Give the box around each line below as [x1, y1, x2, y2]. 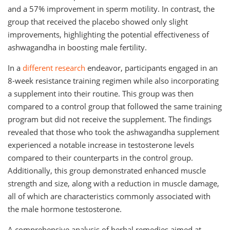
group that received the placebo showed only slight [8, 16, 188, 27]
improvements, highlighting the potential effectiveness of [8, 29, 209, 40]
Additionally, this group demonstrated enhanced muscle [8, 165, 206, 176]
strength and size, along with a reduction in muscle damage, [8, 178, 219, 189]
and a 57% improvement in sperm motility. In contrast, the [8, 4, 215, 14]
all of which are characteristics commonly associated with [8, 191, 210, 202]
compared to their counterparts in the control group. [8, 152, 193, 163]
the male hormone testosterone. [8, 204, 122, 215]
